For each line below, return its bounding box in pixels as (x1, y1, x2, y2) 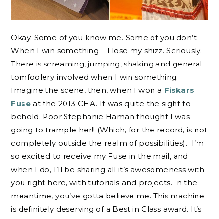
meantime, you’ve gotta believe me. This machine (11, 191, 205, 200)
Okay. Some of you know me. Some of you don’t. (11, 32, 198, 42)
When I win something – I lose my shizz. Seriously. (11, 45, 202, 55)
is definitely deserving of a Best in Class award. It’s (11, 204, 202, 214)
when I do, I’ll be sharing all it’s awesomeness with (11, 164, 204, 174)
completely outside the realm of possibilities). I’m (11, 138, 204, 148)
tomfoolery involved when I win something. (11, 72, 178, 82)
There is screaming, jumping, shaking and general (11, 59, 202, 68)
